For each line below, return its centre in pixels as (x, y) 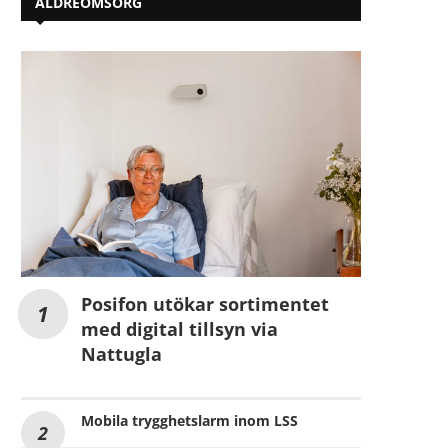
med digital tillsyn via (179, 329)
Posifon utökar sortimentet (205, 304)
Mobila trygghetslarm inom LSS (189, 421)
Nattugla (121, 354)
